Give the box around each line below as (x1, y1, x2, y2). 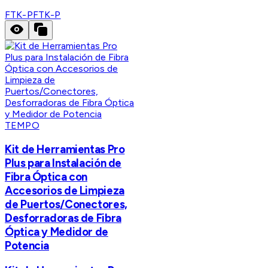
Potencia (5, 238, 50, 252)
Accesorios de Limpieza (5, 183, 124, 197)
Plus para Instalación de (5, 156, 122, 170)
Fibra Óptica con (5, 169, 88, 184)
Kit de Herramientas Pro (5, 142, 125, 156)
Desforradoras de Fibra (5, 211, 121, 225)
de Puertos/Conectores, (5, 197, 127, 211)
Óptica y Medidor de (5, 224, 108, 239)
